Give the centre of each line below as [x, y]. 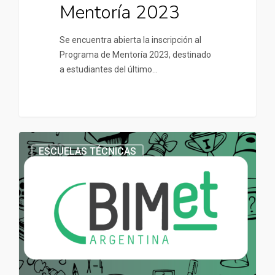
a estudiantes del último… [108, 69]
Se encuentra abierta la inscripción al [130, 40]
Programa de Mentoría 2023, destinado [135, 54]
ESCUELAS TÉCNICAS [87, 152]
